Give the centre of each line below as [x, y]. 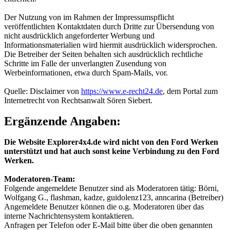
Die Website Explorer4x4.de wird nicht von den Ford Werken [111, 142]
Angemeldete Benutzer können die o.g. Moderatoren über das [104, 207]
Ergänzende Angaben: [62, 121]
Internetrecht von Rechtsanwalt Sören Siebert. [78, 101]
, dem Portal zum [190, 91]
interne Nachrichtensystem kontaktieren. [69, 216]
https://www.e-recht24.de [122, 91]
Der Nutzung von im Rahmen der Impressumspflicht [89, 17]
